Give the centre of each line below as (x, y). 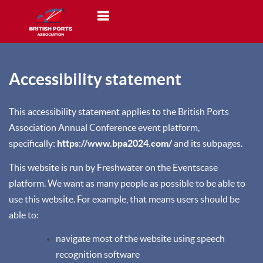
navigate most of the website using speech (140, 238)
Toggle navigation (135, 26)
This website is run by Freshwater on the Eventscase (113, 167)
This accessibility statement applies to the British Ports (119, 112)
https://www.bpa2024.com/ (114, 143)
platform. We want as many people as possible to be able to (127, 183)
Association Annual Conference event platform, (104, 127)
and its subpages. (208, 143)
